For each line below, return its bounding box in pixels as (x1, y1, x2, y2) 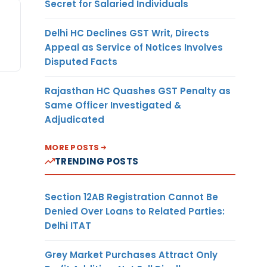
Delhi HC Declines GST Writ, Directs (45, 26, 209, 39)
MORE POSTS (45, 141, 100, 153)
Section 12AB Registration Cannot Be (45, 190, 218, 203)
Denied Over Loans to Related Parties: (45, 204, 225, 218)
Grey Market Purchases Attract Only (45, 248, 218, 261)
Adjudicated (45, 113, 104, 126)
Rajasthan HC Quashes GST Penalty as (45, 84, 231, 97)
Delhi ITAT (45, 219, 91, 232)
